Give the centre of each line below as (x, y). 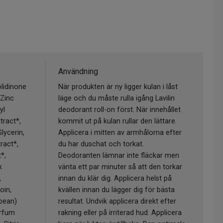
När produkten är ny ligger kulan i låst (118, 87)
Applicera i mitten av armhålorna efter (120, 133)
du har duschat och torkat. (101, 144)
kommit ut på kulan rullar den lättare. (117, 121)
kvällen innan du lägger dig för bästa (116, 190)
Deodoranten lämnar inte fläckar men (119, 156)
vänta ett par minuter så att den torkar (120, 167)
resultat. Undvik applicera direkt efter (117, 202)
